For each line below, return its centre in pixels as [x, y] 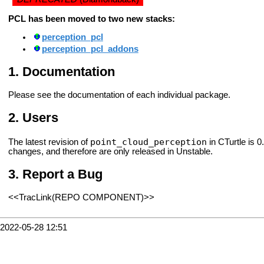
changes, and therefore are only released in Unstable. [110, 151]
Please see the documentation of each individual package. [119, 95]
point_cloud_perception [148, 141]
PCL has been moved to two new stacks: [92, 19]
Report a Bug [62, 174]
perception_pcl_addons [90, 49]
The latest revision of [49, 142]
